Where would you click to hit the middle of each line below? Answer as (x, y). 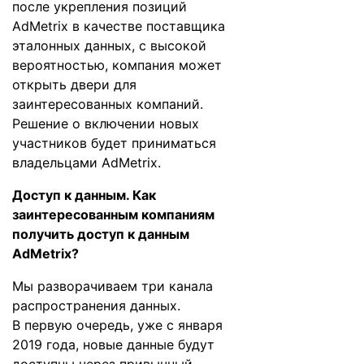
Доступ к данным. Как (84, 195)
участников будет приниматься (114, 143)
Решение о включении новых (106, 123)
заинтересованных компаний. (108, 104)
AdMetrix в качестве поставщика (119, 26)
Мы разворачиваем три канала (113, 286)
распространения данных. (96, 305)
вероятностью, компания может (117, 65)
